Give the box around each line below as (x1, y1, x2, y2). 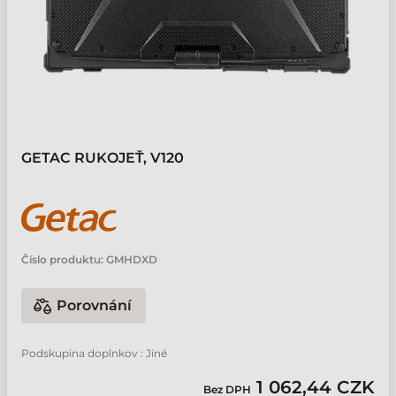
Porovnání (57, 297, 132, 314)
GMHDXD (106, 253, 157, 266)
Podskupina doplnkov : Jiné (21, 346, 167, 360)
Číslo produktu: (21, 253, 103, 266)
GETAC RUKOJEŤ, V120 (21, 149, 184, 166)
